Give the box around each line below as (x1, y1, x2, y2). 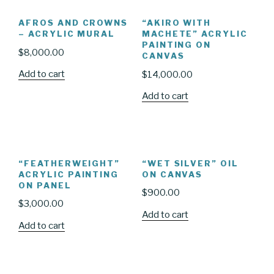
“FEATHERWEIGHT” (18, 158, 120, 168)
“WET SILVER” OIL (141, 158, 239, 168)
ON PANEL (18, 180, 72, 190)
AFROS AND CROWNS (18, 18, 128, 28)
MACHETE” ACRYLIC (141, 29, 248, 39)
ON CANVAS (141, 169, 203, 179)
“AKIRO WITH (141, 18, 212, 28)
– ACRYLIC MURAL (18, 29, 116, 39)
